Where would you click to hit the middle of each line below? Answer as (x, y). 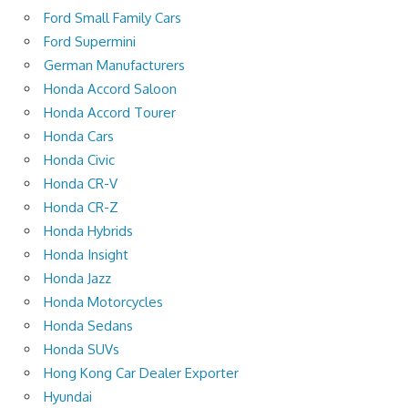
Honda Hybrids (88, 230)
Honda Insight (86, 254)
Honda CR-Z (81, 207)
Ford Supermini (90, 41)
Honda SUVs (82, 349)
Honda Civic (79, 159)
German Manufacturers (114, 65)
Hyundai (68, 396)
